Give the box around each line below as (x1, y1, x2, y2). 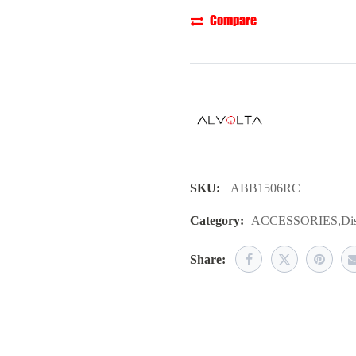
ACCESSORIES (251, 214, 338, 227)
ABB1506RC (230, 181, 300, 195)
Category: (190, 214, 244, 227)
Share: (190, 252, 226, 266)
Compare (210, 10, 257, 30)
